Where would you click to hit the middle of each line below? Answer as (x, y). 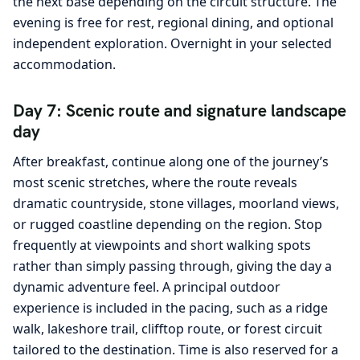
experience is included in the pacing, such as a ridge (170, 307)
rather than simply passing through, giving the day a (172, 266)
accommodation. (64, 64)
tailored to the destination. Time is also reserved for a (176, 349)
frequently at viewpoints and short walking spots (162, 245)
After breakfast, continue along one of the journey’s (171, 161)
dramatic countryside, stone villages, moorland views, (176, 203)
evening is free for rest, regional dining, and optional (173, 22)
